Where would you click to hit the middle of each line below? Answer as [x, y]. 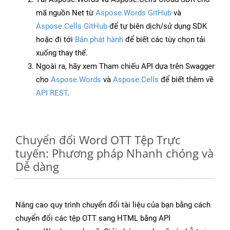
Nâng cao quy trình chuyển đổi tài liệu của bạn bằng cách [113, 205]
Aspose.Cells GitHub [72, 26]
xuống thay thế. [62, 53]
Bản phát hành [99, 40]
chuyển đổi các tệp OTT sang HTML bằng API [93, 218]
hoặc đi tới [55, 40]
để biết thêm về [186, 80]
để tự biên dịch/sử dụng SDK [157, 26]
